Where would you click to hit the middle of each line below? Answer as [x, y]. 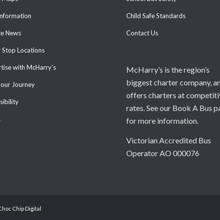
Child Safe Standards [156, 16]
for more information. [162, 120]
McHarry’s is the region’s [168, 69]
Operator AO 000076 [163, 153]
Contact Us [142, 33]
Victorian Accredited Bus [169, 140]
